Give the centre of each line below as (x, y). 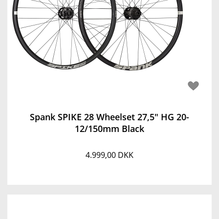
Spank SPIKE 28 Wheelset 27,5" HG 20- (109, 117)
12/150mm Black (109, 129)
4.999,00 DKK (109, 155)
